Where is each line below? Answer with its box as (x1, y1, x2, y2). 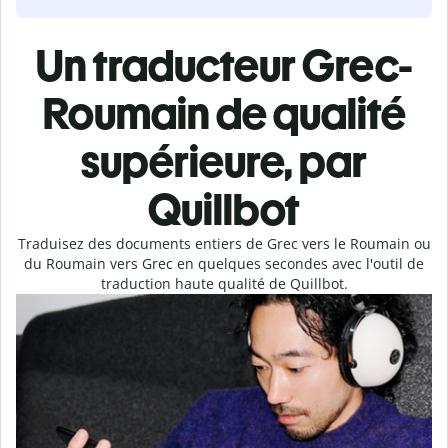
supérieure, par (81, 135, 367, 188)
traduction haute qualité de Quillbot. (100, 274, 348, 293)
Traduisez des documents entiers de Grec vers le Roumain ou (17, 234, 431, 253)
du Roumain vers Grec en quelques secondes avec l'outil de (24, 254, 424, 273)
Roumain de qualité (42, 87, 406, 140)
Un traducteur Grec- (35, 39, 413, 92)
